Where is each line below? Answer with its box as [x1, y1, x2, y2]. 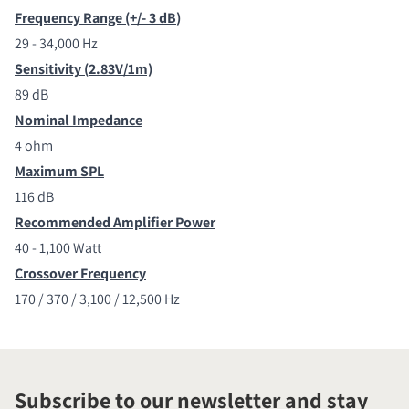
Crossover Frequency [15, 263, 146, 283]
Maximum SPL [15, 161, 104, 181]
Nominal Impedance [15, 110, 142, 130]
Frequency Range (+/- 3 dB [15, 7, 176, 27]
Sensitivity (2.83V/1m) [15, 58, 152, 79]
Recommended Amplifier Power [15, 212, 215, 232]
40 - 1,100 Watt [15, 237, 101, 257]
